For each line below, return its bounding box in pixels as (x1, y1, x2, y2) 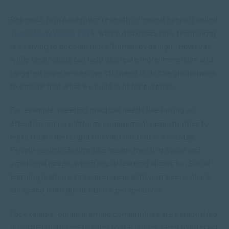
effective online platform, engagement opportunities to (10, 118, 209, 128)
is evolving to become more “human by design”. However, (10, 41, 212, 51)
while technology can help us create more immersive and (10, 54, 213, 64)
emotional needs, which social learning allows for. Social (10, 158, 210, 168)
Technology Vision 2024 (10, 28, 95, 37)
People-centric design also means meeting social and (10, 145, 201, 154)
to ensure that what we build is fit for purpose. (10, 81, 177, 90)
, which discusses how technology (95, 28, 217, 37)
